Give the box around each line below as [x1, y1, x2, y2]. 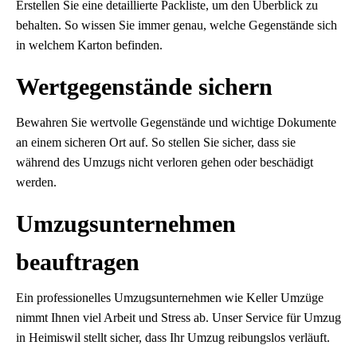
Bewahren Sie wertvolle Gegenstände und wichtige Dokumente [16, 116, 336, 130]
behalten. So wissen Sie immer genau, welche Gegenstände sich [16, 18, 337, 33]
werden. [16, 175, 57, 190]
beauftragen [16, 249, 139, 276]
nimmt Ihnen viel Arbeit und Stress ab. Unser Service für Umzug [16, 311, 341, 325]
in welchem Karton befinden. [16, 38, 163, 53]
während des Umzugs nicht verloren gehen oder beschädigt [16, 155, 313, 170]
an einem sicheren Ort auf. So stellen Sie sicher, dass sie [16, 135, 296, 150]
